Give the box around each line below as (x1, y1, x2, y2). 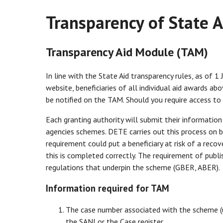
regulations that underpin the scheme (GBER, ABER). (46, 162, 220, 173)
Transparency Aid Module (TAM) (46, 44, 208, 60)
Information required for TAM (46, 182, 169, 195)
